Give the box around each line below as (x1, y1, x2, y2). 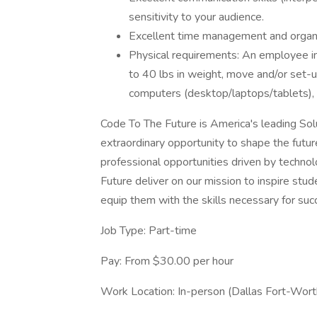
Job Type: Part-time (100, 223, 197, 238)
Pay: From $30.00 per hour (100, 253, 234, 269)
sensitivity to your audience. (129, 9, 264, 25)
